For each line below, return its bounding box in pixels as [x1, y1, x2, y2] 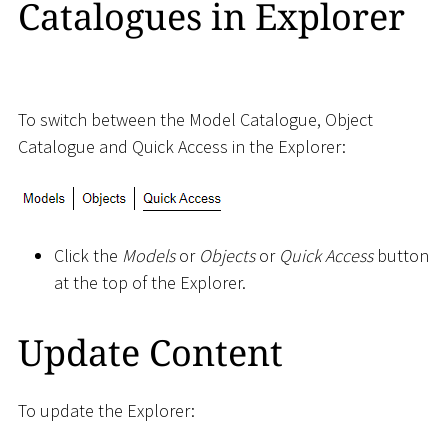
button [373, 244, 429, 268]
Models [122, 244, 175, 268]
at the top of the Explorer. [54, 271, 246, 295]
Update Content [18, 327, 283, 377]
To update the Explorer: [18, 399, 195, 423]
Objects [199, 244, 255, 268]
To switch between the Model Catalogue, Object [18, 108, 373, 132]
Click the [54, 244, 122, 268]
